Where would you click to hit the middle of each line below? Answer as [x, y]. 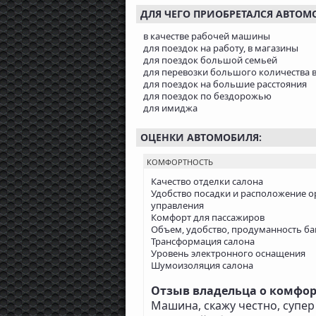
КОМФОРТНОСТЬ [180, 162]
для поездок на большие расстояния [225, 84]
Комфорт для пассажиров [208, 218]
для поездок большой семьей [210, 60]
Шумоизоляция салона [202, 266]
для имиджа [170, 108]
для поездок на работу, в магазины [221, 48]
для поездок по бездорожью [207, 96]
